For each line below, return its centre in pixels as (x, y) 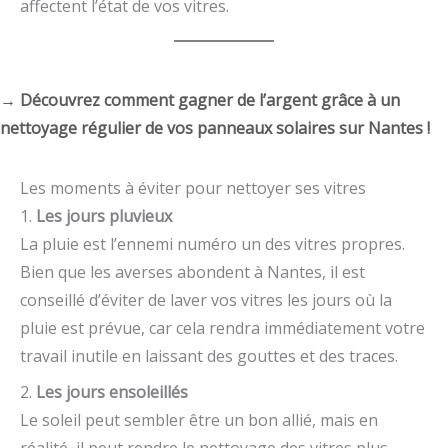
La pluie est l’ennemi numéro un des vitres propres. (212, 244)
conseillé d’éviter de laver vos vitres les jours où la (206, 300)
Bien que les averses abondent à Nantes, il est (192, 272)
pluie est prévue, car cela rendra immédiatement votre (222, 328)
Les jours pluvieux (104, 216)
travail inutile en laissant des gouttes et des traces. (209, 356)
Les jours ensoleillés (112, 392)
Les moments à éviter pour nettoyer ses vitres (193, 188)
